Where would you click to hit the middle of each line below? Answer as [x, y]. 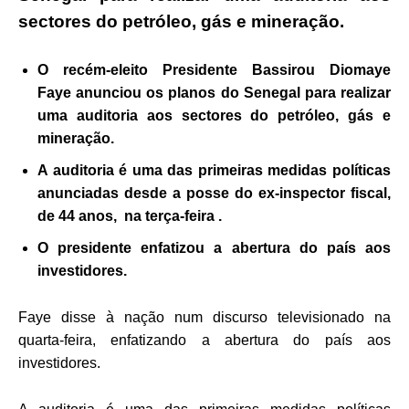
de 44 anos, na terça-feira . [130, 215]
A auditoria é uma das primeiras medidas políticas [214, 170]
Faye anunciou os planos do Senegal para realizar [214, 92]
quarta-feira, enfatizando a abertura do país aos [204, 340]
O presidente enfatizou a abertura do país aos [214, 247]
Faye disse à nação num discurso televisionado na [204, 317]
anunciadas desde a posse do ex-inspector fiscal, [214, 193]
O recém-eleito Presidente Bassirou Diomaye [214, 69]
